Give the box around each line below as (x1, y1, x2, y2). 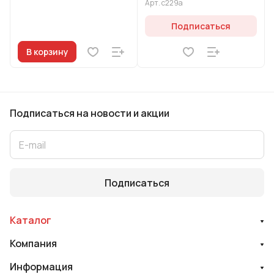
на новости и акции (76, 106, 169, 120)
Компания (10, 237, 57, 250)
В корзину (26, 45, 68, 57)
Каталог (10, 213, 51, 227)
